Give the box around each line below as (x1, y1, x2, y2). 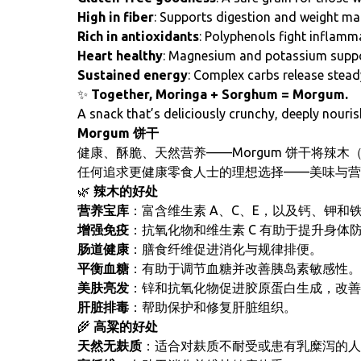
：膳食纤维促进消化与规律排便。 (129, 242, 322, 256)
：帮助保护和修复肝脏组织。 (129, 300, 297, 314)
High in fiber (77, 10, 154, 24)
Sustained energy (77, 68, 188, 82)
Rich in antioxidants (77, 29, 199, 44)
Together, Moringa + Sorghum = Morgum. (91, 87, 348, 102)
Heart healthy (77, 48, 163, 63)
